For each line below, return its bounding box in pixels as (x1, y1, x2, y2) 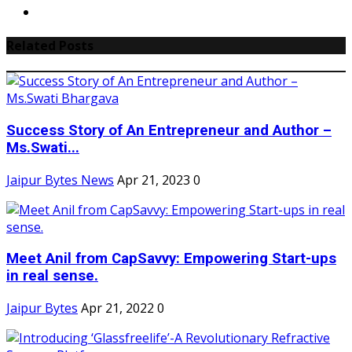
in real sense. (6, 267, 98, 285)
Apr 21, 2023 (117, 170, 190, 189)
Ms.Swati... (6, 138, 79, 156)
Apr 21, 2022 (81, 299, 154, 317)
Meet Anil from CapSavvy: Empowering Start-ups (6, 250, 336, 268)
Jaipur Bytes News (6, 170, 114, 189)
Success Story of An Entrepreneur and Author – (6, 121, 332, 139)
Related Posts (6, 36, 93, 54)
